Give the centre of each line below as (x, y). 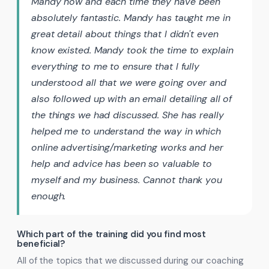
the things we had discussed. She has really (128, 115)
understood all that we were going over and (129, 83)
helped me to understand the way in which (126, 131)
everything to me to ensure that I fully (116, 66)
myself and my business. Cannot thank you (127, 180)
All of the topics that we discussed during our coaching (130, 261)
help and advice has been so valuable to (122, 164)
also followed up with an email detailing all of (132, 99)
